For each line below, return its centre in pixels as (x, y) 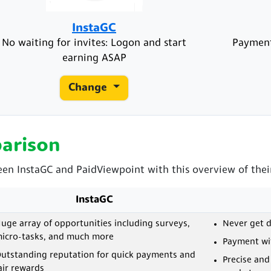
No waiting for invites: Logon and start (94, 44)
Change (90, 88)
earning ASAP (94, 59)
